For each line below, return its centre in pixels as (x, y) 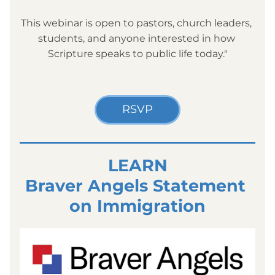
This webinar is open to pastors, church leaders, (136, 23)
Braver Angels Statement (135, 186)
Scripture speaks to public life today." (137, 54)
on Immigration (137, 206)
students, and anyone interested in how (136, 38)
